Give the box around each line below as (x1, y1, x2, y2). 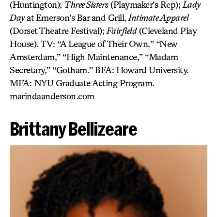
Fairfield (106, 25, 137, 36)
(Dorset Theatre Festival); (10, 25, 107, 36)
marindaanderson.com (10, 91, 94, 102)
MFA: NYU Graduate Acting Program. (10, 77, 155, 89)
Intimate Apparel (128, 12, 188, 23)
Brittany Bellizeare (10, 118, 137, 139)
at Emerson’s (24, 12, 77, 23)
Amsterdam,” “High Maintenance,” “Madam (10, 51, 178, 62)
